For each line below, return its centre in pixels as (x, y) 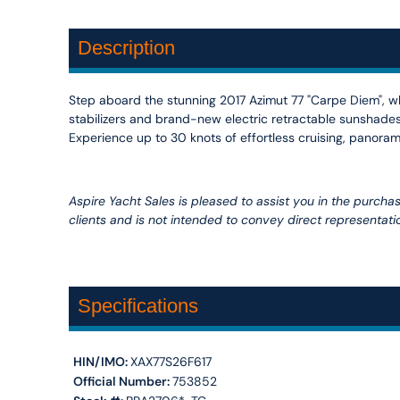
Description (126, 47)
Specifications (137, 305)
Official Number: (122, 381)
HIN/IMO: (101, 361)
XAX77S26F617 (171, 361)
